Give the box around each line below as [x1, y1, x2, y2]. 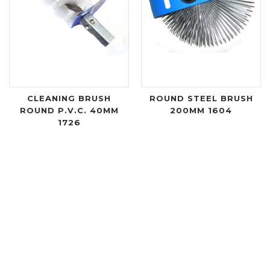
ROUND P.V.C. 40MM [19, 105, 119, 115]
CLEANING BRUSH [27, 93, 111, 103]
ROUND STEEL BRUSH [149, 93, 253, 103]
